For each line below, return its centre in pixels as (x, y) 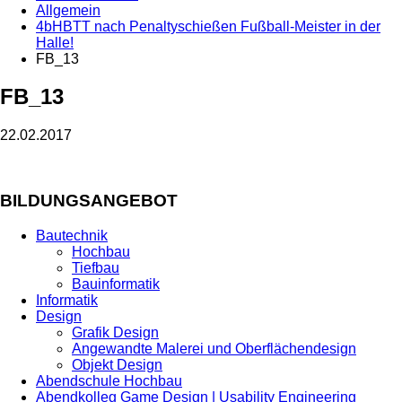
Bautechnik (72, 235)
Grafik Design (115, 332)
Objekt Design (117, 364)
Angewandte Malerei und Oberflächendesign (214, 348)
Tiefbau (96, 267)
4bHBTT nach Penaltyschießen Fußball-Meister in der (208, 26)
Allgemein (68, 10)
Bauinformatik (116, 284)
